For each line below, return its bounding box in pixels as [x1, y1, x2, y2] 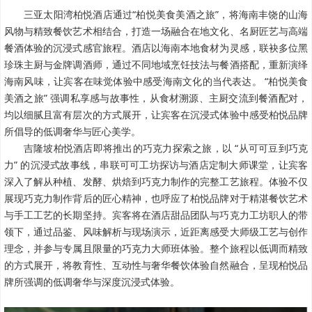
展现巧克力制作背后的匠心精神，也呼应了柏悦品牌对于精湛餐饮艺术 [4, 192, 308, 205]
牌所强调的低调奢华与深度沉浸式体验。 [4, 275, 180, 289]
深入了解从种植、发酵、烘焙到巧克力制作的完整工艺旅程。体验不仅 [4, 175, 308, 189]
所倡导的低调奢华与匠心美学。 [4, 125, 141, 139]
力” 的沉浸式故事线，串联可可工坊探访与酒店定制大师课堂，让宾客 [4, 158, 308, 172]
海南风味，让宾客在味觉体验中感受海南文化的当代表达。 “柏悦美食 [4, 75, 308, 88]
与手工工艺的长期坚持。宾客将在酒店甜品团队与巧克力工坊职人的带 [4, 208, 308, 222]
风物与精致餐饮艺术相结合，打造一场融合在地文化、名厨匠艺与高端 [4, 24, 308, 38]
